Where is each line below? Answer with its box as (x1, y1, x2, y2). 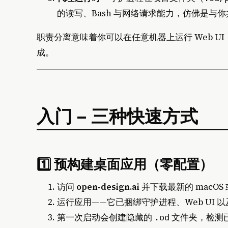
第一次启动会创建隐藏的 (57, 211, 154, 224)
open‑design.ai (76, 181, 139, 193)
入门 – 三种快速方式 (37, 103, 198, 128)
